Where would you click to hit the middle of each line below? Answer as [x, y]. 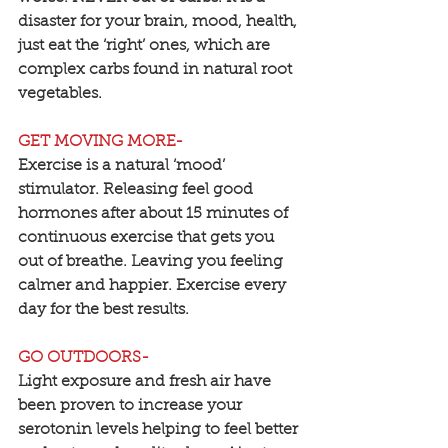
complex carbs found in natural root [157, 70]
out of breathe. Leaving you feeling [152, 262]
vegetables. [60, 94]
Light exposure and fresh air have [146, 382]
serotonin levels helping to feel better [160, 430]
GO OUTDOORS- [83, 358]
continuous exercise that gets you [148, 238]
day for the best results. [103, 310]
